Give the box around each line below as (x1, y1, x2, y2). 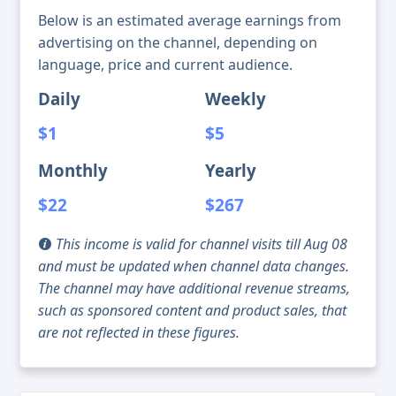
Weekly (205, 88, 266, 110)
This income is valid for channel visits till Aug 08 (52, 234, 347, 255)
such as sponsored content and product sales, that (38, 301, 346, 321)
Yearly (205, 159, 256, 182)
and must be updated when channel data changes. (38, 256, 349, 277)
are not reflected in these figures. (38, 323, 240, 343)
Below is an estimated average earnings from (38, 11, 341, 31)
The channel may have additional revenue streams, (38, 278, 350, 299)
